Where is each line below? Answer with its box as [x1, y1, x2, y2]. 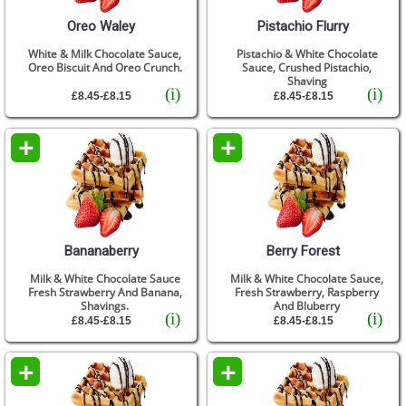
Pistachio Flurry [257, 18, 350, 35]
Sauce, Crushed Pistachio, [242, 60, 372, 76]
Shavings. [81, 297, 130, 314]
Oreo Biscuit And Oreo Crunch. [27, 60, 182, 76]
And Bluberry [274, 297, 341, 314]
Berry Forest [266, 242, 341, 259]
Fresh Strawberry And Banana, [27, 284, 182, 300]
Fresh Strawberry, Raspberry [235, 284, 380, 300]
